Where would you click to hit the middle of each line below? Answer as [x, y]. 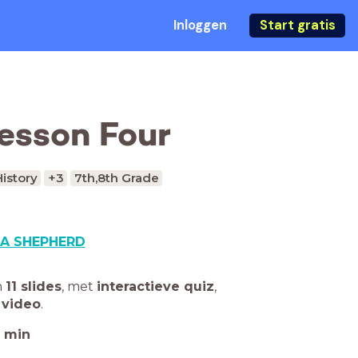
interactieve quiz [155, 286]
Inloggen [200, 25]
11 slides [34, 286]
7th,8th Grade [116, 178]
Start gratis [297, 25]
